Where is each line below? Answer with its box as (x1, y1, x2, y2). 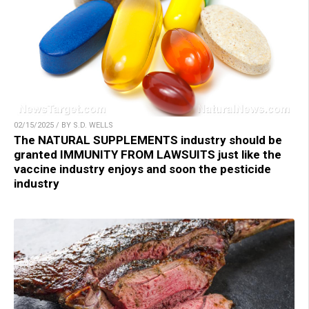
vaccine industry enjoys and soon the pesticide (14, 162, 271, 177)
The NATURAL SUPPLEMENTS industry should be (14, 133, 282, 148)
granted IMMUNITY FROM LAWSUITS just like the (14, 148, 281, 162)
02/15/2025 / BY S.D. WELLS (14, 121, 113, 130)
